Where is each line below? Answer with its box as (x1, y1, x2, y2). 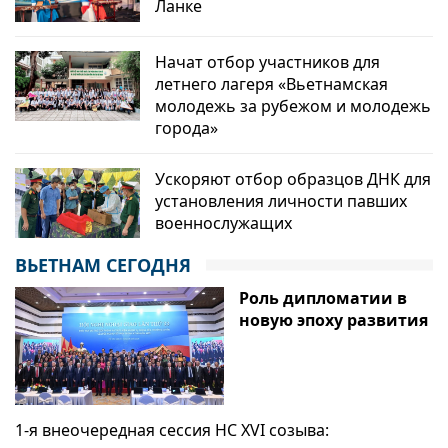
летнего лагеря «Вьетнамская (155, 72, 389, 95)
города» (155, 116, 219, 139)
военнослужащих (155, 211, 293, 234)
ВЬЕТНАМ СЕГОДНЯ (15, 253, 191, 278)
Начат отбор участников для (155, 50, 381, 73)
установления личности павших (155, 189, 408, 212)
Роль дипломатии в (239, 287, 407, 310)
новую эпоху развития (239, 309, 428, 332)
